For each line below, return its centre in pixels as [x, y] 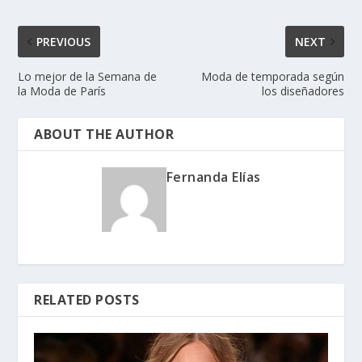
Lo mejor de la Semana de [88, 76]
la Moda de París [62, 90]
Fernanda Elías [213, 177]
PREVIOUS [64, 41]
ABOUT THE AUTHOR [104, 134]
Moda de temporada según [272, 76]
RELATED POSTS [87, 299]
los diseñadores [303, 90]
